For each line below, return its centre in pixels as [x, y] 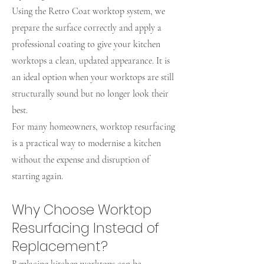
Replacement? [60, 246]
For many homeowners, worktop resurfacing [93, 127]
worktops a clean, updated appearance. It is [91, 61]
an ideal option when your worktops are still [93, 77]
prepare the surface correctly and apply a [87, 28]
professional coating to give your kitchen [86, 44]
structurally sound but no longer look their [90, 94]
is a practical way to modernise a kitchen [86, 143]
